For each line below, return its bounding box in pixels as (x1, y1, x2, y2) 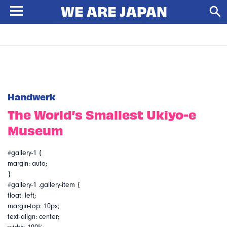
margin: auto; (8, 160, 47, 168)
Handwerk (8, 91, 56, 102)
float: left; (8, 192, 36, 200)
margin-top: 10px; (8, 202, 59, 210)
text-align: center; (8, 213, 59, 221)
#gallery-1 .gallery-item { (8, 181, 81, 189)
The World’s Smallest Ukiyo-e (8, 106, 196, 122)
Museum (8, 122, 63, 138)
